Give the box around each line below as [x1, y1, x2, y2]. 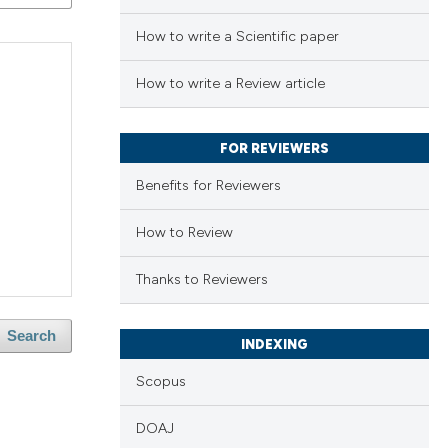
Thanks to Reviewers [135, 271, 268, 289]
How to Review [135, 224, 233, 242]
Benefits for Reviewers [135, 177, 281, 195]
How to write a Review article [135, 75, 325, 93]
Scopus [135, 373, 186, 391]
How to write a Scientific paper [135, 28, 339, 46]
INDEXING [240, 337, 308, 353]
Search [7, 328, 57, 345]
